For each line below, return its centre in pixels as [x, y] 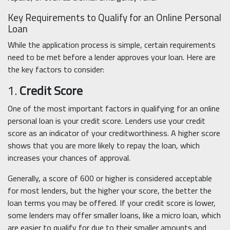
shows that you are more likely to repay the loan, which [104, 146]
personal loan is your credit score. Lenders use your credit [107, 121]
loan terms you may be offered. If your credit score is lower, [112, 203]
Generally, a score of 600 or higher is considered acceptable [110, 178]
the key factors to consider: [56, 70]
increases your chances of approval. [69, 158]
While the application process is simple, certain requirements [112, 45]
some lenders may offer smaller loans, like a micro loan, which [114, 215]
